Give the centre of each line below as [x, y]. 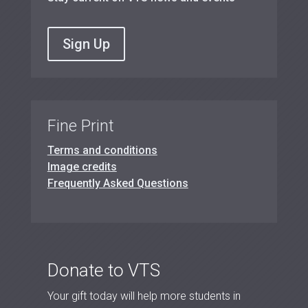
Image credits [82, 167]
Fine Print [80, 126]
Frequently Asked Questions [118, 184]
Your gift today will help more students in [144, 296]
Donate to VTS [103, 271]
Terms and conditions [102, 151]
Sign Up [86, 44]
